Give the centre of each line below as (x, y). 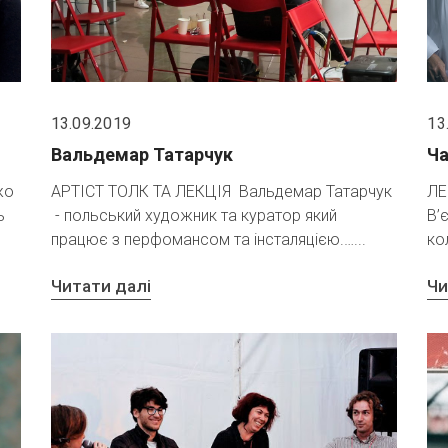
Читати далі (100, 286)
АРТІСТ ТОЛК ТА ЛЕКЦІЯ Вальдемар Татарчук (221, 191)
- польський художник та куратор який (193, 215)
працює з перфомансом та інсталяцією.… (202, 239)
